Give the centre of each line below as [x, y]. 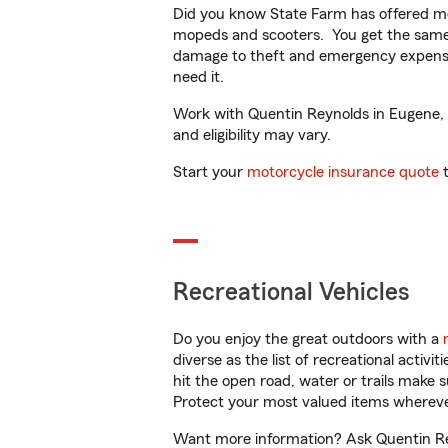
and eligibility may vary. [252, 135]
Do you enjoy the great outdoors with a [308, 339]
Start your [210, 172]
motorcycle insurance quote [343, 172]
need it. [200, 77]
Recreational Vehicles [291, 292]
